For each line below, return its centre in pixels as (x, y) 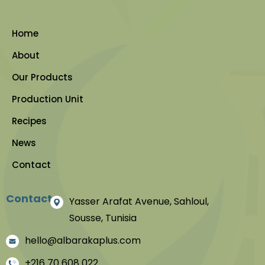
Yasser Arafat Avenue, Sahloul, (139, 202)
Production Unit (48, 99)
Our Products (42, 77)
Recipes (29, 121)
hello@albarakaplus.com (83, 241)
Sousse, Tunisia (103, 218)
